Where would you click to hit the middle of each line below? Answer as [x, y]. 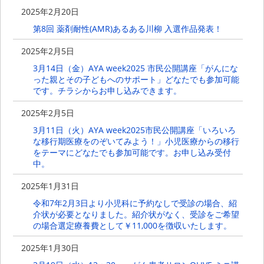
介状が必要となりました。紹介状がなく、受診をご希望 [136, 214]
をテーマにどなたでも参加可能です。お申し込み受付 [132, 152]
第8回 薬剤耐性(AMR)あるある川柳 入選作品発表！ [127, 28]
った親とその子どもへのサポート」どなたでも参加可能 [136, 79]
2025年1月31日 [50, 186]
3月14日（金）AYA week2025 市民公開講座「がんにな [135, 68]
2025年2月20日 [50, 11]
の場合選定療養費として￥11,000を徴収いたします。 [132, 226]
